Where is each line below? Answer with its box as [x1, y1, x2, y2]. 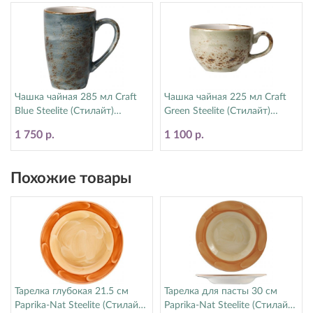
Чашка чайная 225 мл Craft [164, 92, 286, 102]
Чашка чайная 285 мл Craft [15, 92, 137, 102]
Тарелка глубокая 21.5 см [15, 286, 129, 296]
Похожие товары [10, 170, 131, 186]
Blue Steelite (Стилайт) [15, 106, 114, 116]
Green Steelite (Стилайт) [164, 106, 270, 116]
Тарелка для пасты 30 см [164, 286, 277, 296]
